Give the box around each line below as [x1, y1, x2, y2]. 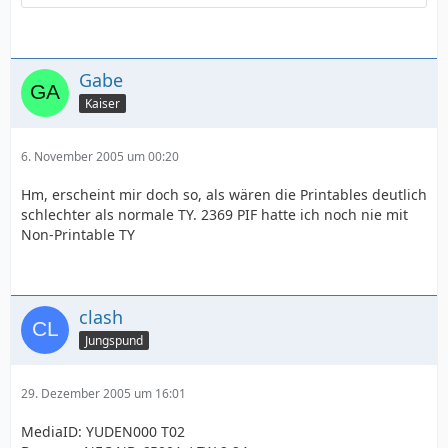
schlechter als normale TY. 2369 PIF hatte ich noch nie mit [21, 205, 408, 224]
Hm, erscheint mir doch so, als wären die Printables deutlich [21, 185, 427, 204]
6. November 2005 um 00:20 [21, 148, 179, 165]
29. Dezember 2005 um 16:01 [21, 385, 186, 402]
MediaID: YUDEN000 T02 [21, 422, 185, 441]
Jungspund [85, 331, 143, 349]
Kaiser [85, 94, 120, 112]
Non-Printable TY [21, 225, 135, 244]
